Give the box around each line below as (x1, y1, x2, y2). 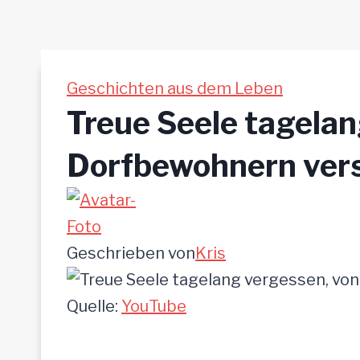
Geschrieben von (67, 243, 195, 264)
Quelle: (67, 297, 121, 317)
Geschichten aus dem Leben (67, 79, 283, 99)
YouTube (121, 297, 186, 317)
